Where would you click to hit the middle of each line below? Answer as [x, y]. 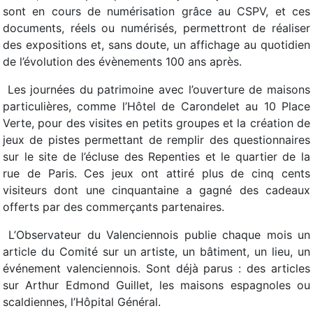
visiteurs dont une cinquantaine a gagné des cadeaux [156, 190]
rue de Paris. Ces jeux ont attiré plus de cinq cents [156, 173]
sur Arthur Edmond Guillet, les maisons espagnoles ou [156, 285]
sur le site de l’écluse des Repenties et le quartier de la [156, 156]
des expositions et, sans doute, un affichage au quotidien [156, 45]
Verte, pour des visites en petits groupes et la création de [156, 123]
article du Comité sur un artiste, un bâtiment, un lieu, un [156, 252]
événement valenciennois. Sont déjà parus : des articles [156, 268]
